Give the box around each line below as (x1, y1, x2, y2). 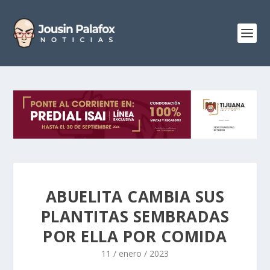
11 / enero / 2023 (101, 247, 169, 259)
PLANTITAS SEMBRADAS (40, 205, 230, 227)
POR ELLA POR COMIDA (43, 225, 227, 247)
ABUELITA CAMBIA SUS (45, 185, 225, 207)
